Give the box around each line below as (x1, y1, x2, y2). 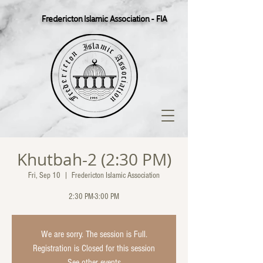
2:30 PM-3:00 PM (69, 192, 119, 201)
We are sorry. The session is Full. (41, 229, 147, 240)
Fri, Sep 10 (28, 171, 60, 180)
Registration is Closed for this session (33, 243, 155, 254)
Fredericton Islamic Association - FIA (41, 11, 167, 26)
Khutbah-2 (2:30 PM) (16, 149, 171, 170)
